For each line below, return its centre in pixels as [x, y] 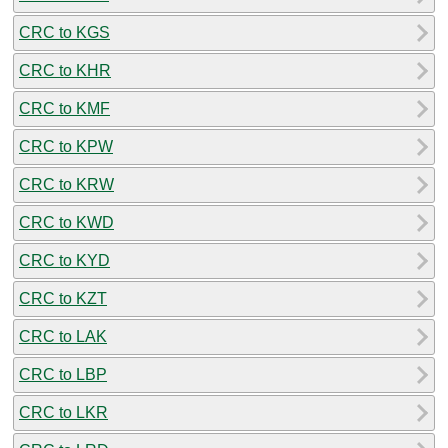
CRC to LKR [63, 412]
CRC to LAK [63, 336]
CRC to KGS [64, 32]
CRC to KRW [66, 184]
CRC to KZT [63, 298]
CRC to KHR [65, 70]
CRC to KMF [64, 108]
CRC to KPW [66, 146]
